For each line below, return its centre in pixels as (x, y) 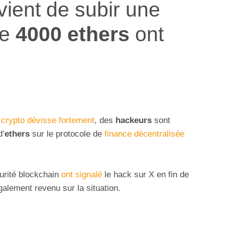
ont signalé (82, 175)
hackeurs (134, 121)
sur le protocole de (67, 134)
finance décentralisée (144, 134)
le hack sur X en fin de (145, 175)
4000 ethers (73, 34)
